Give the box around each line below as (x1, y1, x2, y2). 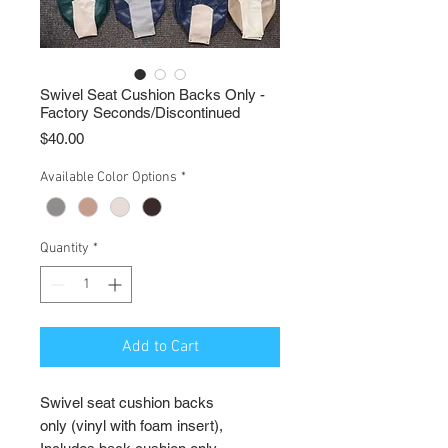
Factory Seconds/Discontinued (40, 104, 240, 121)
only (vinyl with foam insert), (40, 417, 223, 435)
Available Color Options (40, 169, 177, 186)
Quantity (40, 240, 89, 258)
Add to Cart (121, 337, 199, 358)
